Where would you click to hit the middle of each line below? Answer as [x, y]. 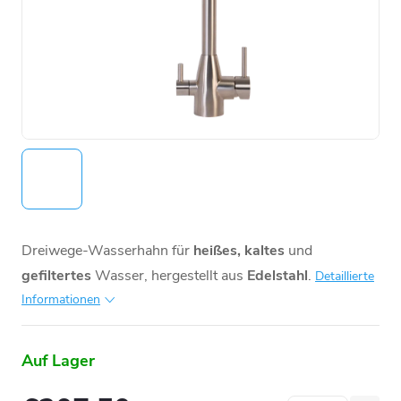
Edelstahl [277, 275]
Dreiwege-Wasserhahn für [106, 250]
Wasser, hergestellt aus [169, 275]
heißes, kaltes [239, 250]
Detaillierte [345, 276]
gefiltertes [56, 275]
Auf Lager [58, 360]
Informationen [61, 299]
